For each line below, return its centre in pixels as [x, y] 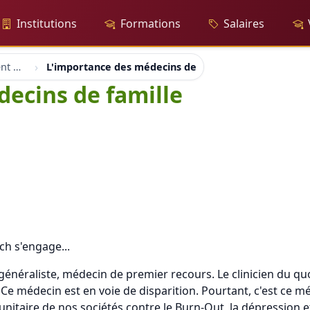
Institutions [47, 24]
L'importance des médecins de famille [140, 67]
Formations [150, 24]
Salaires [244, 24]
